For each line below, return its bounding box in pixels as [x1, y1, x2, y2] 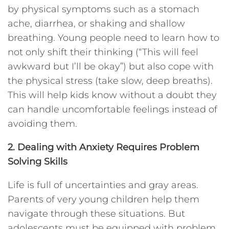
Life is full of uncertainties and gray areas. [8, 179, 198, 191]
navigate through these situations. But [8, 208, 185, 219]
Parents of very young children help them [8, 193, 199, 205]
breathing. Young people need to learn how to [8, 32, 219, 43]
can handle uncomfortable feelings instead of [8, 103, 217, 115]
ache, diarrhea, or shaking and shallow [8, 17, 185, 29]
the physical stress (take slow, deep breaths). [8, 75, 213, 86]
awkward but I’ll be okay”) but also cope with [8, 60, 214, 72]
